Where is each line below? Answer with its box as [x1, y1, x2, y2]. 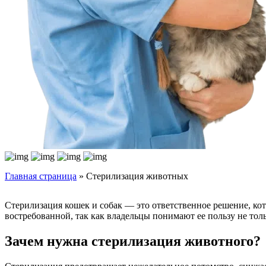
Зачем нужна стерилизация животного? [5, 233, 261, 249]
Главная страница [5, 171, 77, 182]
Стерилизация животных [86, 171, 188, 182]
